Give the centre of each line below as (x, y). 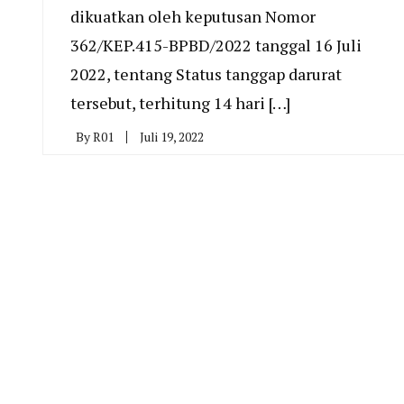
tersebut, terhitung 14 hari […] (180, 102)
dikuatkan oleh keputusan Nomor (193, 16)
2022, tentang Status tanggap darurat (206, 73)
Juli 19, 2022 (172, 136)
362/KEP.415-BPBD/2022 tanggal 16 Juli (216, 45)
